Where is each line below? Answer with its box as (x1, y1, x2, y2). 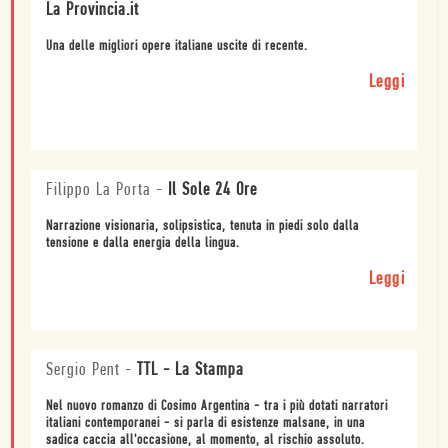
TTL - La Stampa (137, 361, 244, 381)
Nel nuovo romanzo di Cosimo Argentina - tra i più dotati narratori (46, 399, 388, 415)
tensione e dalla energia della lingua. (46, 236, 240, 252)
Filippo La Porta (46, 181, 151, 201)
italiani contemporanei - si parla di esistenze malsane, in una (46, 416, 365, 432)
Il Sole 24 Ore (168, 181, 257, 201)
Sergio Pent (46, 361, 120, 381)
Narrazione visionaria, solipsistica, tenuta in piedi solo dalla (46, 219, 359, 235)
